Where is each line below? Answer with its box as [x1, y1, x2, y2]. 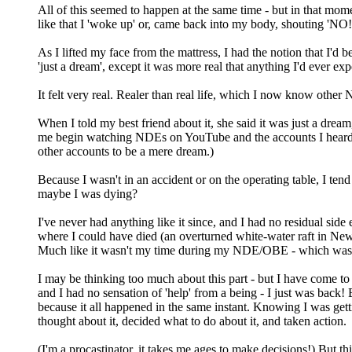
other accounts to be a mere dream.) [38, 144, 214, 158]
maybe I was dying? [38, 186, 137, 200]
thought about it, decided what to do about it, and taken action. [38, 313, 346, 328]
